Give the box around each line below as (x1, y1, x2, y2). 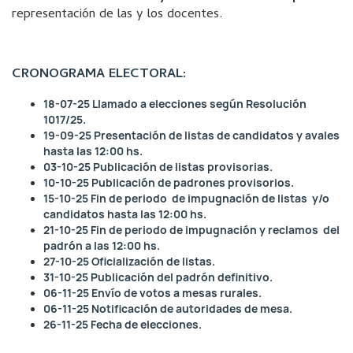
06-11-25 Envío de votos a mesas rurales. (43, 286, 262, 300)
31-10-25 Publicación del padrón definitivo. (43, 270, 273, 284)
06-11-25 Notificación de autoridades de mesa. (43, 302, 292, 316)
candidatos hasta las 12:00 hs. (43, 207, 206, 221)
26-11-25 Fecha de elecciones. (43, 318, 202, 332)
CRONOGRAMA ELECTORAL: (12, 64, 186, 86)
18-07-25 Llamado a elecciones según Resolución (43, 97, 307, 111)
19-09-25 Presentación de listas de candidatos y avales (43, 128, 340, 143)
